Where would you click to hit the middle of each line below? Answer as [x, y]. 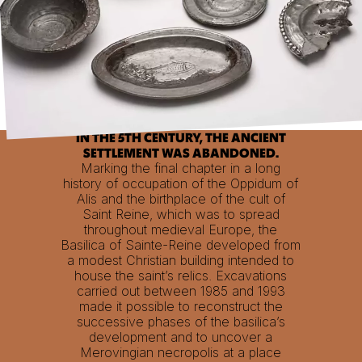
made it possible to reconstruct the [181, 306]
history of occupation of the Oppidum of [181, 183]
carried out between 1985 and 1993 [181, 290]
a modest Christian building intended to [181, 260]
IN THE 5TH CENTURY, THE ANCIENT [181, 138]
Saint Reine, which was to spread [181, 214]
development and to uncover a [181, 337]
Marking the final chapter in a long [181, 168]
